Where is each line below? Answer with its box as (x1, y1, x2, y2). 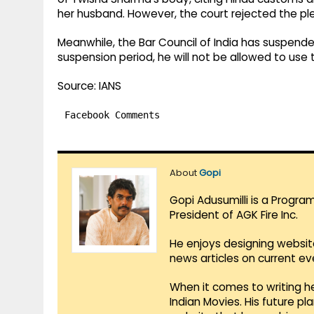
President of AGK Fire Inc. (170, 207, 298, 223)
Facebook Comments (64, 109, 160, 121)
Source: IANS (57, 78, 121, 94)
